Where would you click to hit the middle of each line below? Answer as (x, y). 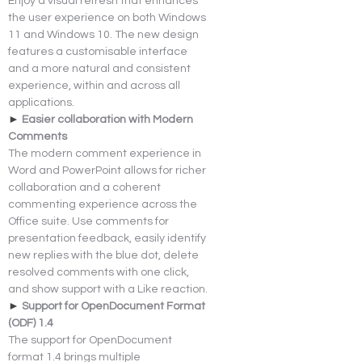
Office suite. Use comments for (90, 221)
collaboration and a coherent (86, 187)
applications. (41, 102)
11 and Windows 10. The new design (105, 34)
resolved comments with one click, (100, 272)
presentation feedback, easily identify (108, 238)
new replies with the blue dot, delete (105, 255)
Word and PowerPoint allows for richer (108, 170)
